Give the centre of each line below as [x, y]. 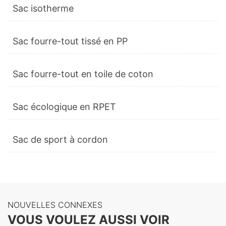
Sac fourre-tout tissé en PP [70, 41]
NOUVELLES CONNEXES [55, 205]
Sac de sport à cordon [60, 140]
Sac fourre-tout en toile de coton [83, 74]
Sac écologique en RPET [64, 107]
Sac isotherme [43, 9]
